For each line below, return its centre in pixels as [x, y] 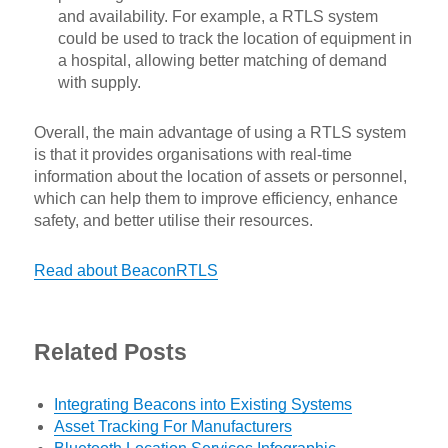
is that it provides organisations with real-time [193, 155]
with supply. [100, 83]
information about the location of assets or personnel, [221, 177]
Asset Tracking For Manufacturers [173, 427]
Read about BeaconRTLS [126, 271]
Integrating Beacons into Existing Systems [203, 405]
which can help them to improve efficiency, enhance [216, 199]
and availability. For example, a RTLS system [218, 17]
